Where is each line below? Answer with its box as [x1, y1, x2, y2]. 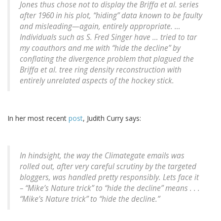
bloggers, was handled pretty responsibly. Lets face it [20, 172, 199, 183]
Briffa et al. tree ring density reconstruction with [20, 65, 182, 75]
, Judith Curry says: [83, 113, 141, 123]
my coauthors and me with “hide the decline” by [20, 43, 181, 54]
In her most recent [7, 113, 69, 123]
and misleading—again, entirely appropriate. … [20, 21, 181, 32]
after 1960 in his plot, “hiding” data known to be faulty [20, 10, 202, 21]
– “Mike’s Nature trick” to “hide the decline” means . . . [20, 183, 200, 194]
